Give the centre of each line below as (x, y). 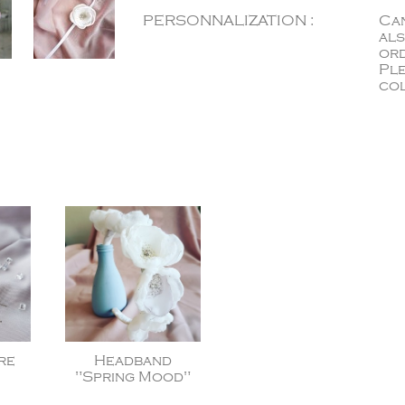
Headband (133, 361)
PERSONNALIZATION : (228, 21)
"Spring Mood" (133, 377)
